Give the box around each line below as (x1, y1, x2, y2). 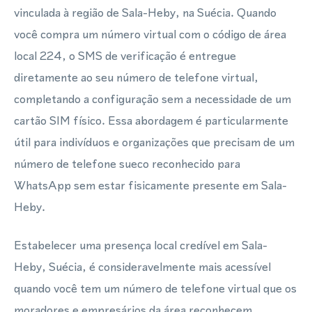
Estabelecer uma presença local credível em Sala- (14, 237, 267, 253)
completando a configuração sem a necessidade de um (14, 91, 291, 107)
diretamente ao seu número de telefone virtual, (14, 69, 258, 86)
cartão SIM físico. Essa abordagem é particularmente (14, 112, 288, 129)
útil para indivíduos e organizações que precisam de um (14, 134, 295, 150)
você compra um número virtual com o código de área (14, 26, 286, 42)
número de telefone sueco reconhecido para (14, 155, 240, 172)
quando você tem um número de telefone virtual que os (14, 280, 297, 297)
